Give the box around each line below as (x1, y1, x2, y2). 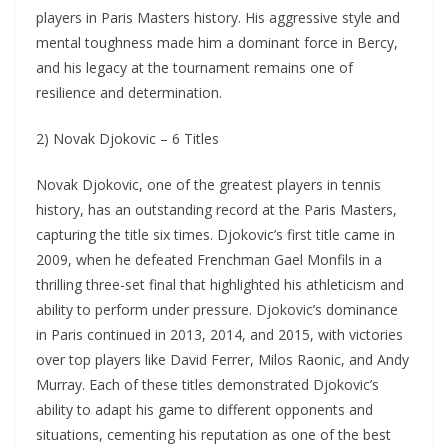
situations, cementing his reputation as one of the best (36, 425, 391, 445)
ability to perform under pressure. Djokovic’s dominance (36, 300, 398, 320)
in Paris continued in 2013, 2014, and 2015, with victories (36, 325, 403, 345)
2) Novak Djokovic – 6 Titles (36, 129, 219, 149)
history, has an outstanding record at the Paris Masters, (36, 200, 397, 220)
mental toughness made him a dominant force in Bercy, (36, 33, 398, 53)
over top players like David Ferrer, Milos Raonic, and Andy (36, 350, 409, 370)
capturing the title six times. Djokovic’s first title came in (36, 225, 395, 245)
